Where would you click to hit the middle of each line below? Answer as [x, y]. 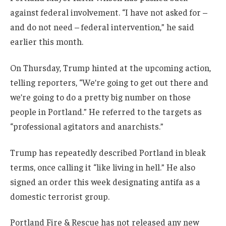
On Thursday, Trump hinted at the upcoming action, [110, 67]
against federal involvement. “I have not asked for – [109, 12]
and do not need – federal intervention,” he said [102, 27]
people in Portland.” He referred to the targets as [106, 111]
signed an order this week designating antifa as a [105, 181]
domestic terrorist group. [60, 196]
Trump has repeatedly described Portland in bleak [108, 152]
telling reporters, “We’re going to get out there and [109, 82]
